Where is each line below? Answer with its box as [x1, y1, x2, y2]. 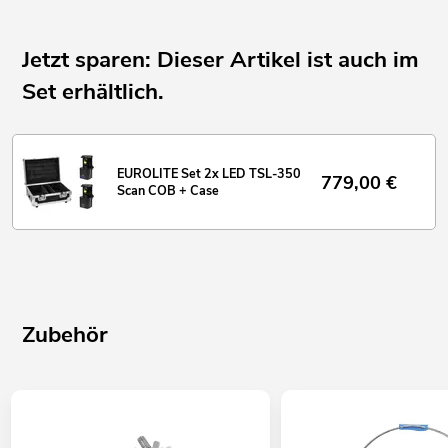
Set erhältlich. [22, 75, 165, 107]
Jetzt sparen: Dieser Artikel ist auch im [22, 43, 420, 75]
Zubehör [22, 318, 109, 350]
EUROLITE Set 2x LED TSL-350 [116, 165, 301, 183]
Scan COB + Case [116, 182, 219, 200]
